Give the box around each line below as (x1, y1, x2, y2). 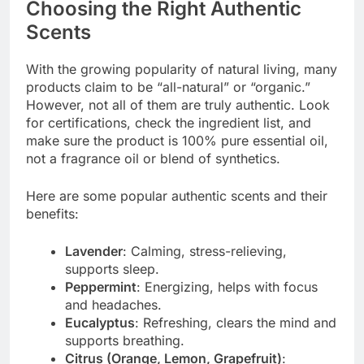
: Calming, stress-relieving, (123, 243, 287, 260)
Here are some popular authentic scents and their (26, 188, 327, 205)
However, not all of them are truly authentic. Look (26, 97, 330, 114)
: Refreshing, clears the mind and (135, 314, 336, 331)
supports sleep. (65, 261, 159, 278)
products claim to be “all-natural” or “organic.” (26, 79, 310, 96)
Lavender (65, 243, 123, 260)
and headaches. (65, 297, 162, 314)
